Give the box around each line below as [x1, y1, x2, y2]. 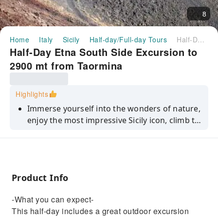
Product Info [12, 172, 69, 183]
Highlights [16, 89, 48, 99]
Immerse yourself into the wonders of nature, [27, 103, 200, 114]
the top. [27, 127, 57, 137]
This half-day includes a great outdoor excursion [12, 205, 189, 217]
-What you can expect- [12, 194, 94, 205]
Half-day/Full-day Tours [89, 35, 167, 44]
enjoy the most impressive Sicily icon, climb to [27, 115, 200, 126]
